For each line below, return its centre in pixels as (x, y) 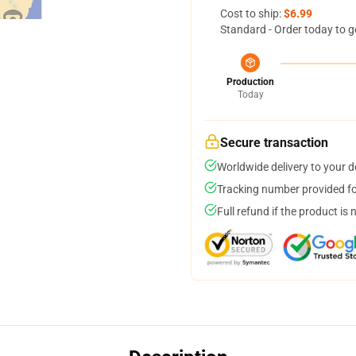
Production (250, 82)
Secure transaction (274, 143)
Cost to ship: (252, 14)
